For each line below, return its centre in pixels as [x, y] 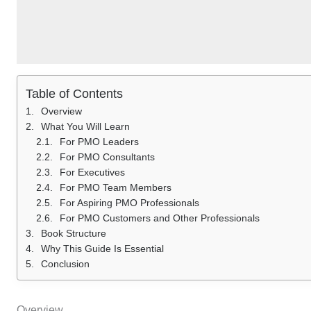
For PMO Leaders [99, 141]
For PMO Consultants [107, 157]
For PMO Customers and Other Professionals [160, 218]
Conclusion [65, 263]
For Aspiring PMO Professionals [129, 202]
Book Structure [74, 233]
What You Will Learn [85, 126]
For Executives [92, 172]
